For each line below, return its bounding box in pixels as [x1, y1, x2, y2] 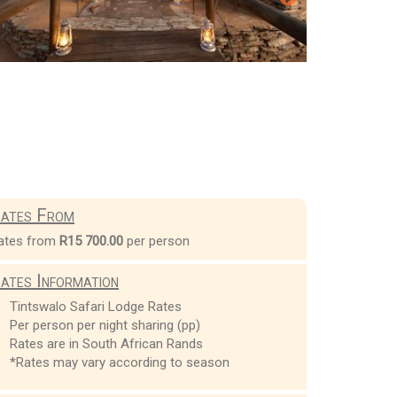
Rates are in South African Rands [9, 335, 203, 352]
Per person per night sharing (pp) [9, 316, 200, 333]
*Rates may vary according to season [9, 354, 230, 370]
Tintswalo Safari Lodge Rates [9, 298, 182, 315]
